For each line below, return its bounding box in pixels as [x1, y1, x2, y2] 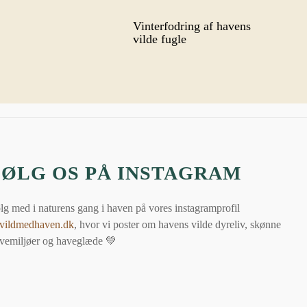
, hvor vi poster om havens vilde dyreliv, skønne [74, 219, 281, 231]
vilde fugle [132, 32, 186, 46]
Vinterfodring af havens [132, 19, 251, 33]
